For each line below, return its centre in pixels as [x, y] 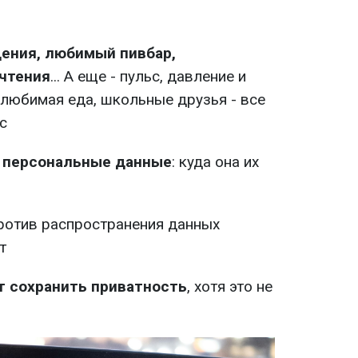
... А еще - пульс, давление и [148, 76]
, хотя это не [230, 286]
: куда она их [215, 162]
